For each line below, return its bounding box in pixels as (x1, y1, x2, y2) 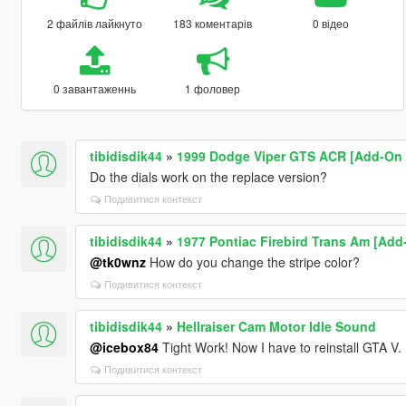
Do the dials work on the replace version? (89, 167, 327, 186)
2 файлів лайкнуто (46, 14, 142, 31)
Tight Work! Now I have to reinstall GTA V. (158, 337, 401, 356)
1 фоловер (185, 80, 241, 96)
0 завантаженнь (53, 80, 136, 96)
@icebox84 (89, 337, 159, 356)
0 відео (313, 14, 350, 31)
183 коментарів (173, 14, 253, 31)
